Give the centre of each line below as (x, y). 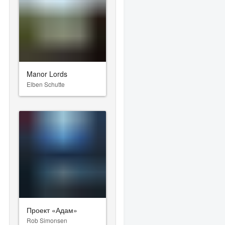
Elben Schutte (46, 84)
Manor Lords (47, 74)
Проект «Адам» (52, 210)
